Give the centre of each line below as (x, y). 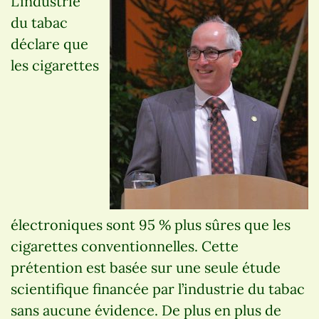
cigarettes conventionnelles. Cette (125, 246)
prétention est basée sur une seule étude (146, 267)
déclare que (49, 43)
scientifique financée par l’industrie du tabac (158, 288)
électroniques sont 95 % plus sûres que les (151, 224)
